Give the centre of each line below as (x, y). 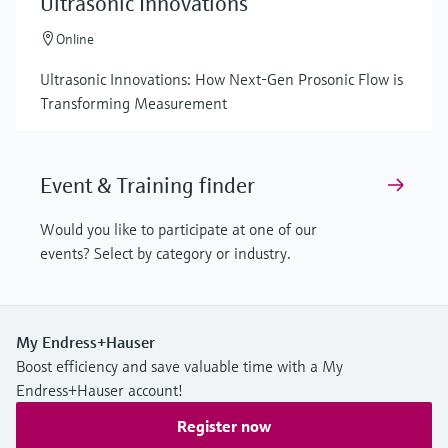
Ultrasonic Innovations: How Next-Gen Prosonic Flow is (221, 79)
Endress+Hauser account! (99, 390)
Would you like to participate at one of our (178, 229)
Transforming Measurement (133, 103)
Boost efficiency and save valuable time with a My (179, 366)
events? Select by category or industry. (165, 253)
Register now (224, 426)
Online (75, 39)
